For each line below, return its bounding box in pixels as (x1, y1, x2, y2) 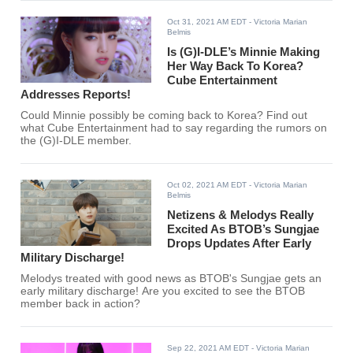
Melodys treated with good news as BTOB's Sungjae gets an (20, 273, 322, 285)
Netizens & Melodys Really (167, 208, 314, 222)
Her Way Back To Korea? (167, 59, 304, 73)
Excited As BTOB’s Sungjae (167, 222, 320, 236)
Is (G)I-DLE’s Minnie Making (167, 45, 321, 59)
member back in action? (20, 298, 141, 310)
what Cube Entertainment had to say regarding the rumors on (20, 122, 328, 135)
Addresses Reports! (20, 87, 132, 102)
